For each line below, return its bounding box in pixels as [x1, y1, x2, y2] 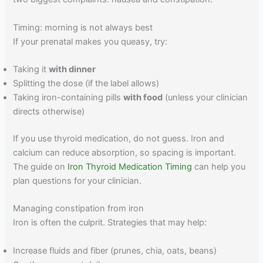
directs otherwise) [13, 106, 85, 117]
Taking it [13, 63, 49, 75]
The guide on [13, 161, 68, 172]
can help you [192, 161, 246, 172]
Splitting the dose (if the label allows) [13, 77, 160, 89]
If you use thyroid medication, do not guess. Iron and [13, 133, 225, 144]
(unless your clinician [163, 92, 248, 103]
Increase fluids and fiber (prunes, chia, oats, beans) [13, 245, 217, 256]
